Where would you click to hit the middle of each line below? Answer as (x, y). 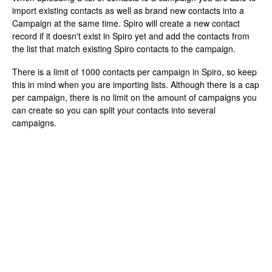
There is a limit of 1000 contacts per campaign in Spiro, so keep (134, 72)
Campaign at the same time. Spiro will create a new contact (126, 23)
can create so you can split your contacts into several (114, 110)
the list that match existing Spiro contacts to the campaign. (124, 49)
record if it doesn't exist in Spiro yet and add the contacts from (131, 36)
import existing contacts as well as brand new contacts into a (128, 11)
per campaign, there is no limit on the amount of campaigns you (134, 97)
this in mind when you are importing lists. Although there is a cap (136, 85)
